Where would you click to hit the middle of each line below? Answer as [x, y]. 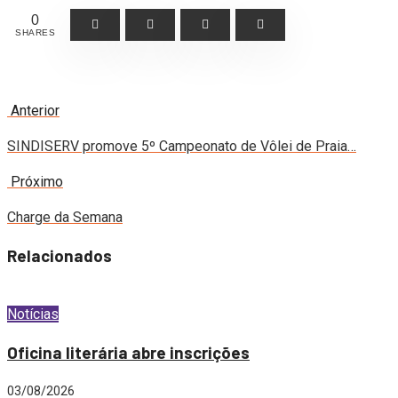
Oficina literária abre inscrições [128, 352]
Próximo [37, 181]
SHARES [35, 32]
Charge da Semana [65, 217]
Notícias [33, 314]
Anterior [35, 110]
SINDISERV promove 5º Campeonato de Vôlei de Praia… [182, 146]
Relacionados [60, 255]
